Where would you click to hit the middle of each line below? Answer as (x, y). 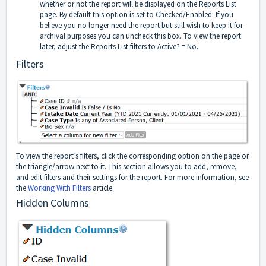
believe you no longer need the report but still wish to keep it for (141, 26)
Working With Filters (59, 188)
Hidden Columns (53, 203)
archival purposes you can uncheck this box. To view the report (140, 36)
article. (102, 188)
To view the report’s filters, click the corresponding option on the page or (132, 156)
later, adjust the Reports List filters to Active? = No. (119, 47)
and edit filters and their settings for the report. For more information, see (132, 178)
